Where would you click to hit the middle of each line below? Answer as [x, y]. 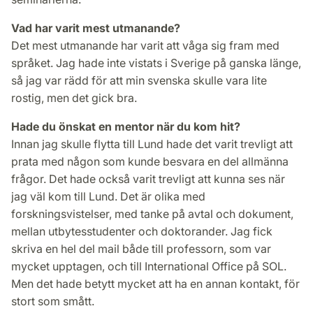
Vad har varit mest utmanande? [97, 28]
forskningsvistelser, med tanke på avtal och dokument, [152, 213]
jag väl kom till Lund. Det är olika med [108, 196]
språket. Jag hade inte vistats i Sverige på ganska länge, [156, 63]
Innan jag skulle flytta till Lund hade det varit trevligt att [152, 144]
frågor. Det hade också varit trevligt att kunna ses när [148, 179]
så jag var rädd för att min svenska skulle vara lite [139, 80]
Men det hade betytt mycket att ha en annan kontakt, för [155, 283]
